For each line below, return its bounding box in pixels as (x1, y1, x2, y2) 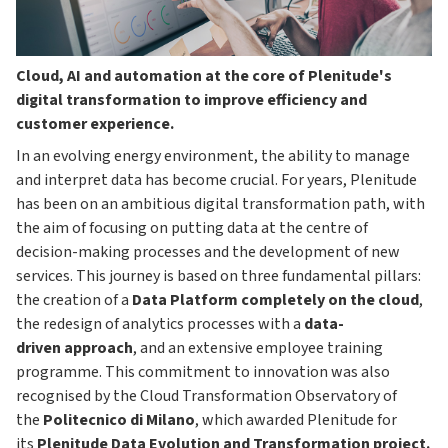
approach (64, 337, 133, 360)
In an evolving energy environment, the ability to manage (16, 145, 410, 168)
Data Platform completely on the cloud (132, 289, 419, 312)
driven (16, 337, 61, 360)
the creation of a (16, 289, 132, 312)
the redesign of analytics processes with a (16, 313, 304, 336)
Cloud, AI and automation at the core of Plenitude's (16, 65, 392, 88)
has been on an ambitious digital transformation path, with (16, 193, 425, 216)
